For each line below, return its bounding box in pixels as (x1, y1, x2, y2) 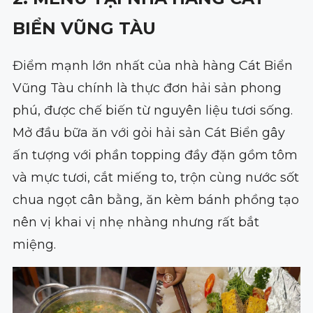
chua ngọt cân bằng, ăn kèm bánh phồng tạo (12, 191, 299, 208)
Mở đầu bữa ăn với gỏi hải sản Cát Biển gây (12, 124, 285, 140)
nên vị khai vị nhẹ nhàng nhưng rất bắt (12, 214, 259, 230)
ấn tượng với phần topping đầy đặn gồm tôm (12, 147, 298, 163)
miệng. (12, 236, 56, 252)
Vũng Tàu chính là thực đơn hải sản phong (12, 80, 282, 96)
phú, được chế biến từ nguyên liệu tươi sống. (12, 102, 293, 118)
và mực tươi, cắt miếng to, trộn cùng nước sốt (12, 169, 299, 185)
